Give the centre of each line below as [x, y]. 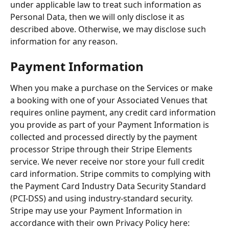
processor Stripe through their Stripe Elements [102, 150]
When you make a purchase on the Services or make [112, 88]
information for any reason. [64, 41]
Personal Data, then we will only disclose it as [98, 17]
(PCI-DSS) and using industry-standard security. [102, 199]
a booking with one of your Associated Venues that [110, 100]
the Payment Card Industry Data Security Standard [109, 186]
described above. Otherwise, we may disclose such [109, 29]
